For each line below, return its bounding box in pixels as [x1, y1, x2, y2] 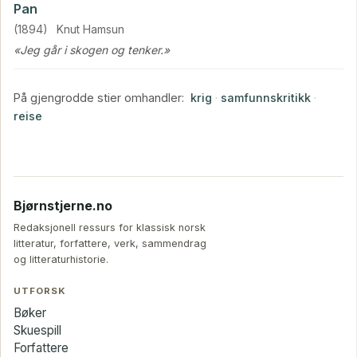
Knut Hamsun [57, 22, 125, 36]
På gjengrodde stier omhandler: [14, 90, 184, 104]
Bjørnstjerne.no [14, 198, 112, 214]
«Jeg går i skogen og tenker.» [14, 42, 170, 57]
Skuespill [14, 322, 61, 338]
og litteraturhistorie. [14, 253, 108, 266]
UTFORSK [14, 285, 66, 297]
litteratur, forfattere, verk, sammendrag [14, 237, 206, 250]
